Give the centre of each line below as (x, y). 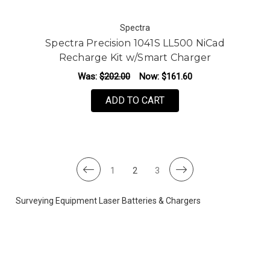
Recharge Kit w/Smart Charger (135, 57)
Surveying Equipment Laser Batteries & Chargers (108, 200)
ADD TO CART (135, 100)
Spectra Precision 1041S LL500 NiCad (135, 43)
